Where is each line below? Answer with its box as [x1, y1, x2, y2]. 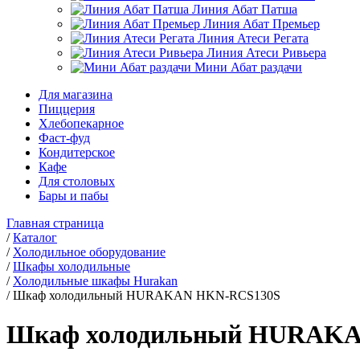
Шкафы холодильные [13, 260, 130, 273]
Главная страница [6, 216, 104, 230]
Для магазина [39, 88, 112, 101]
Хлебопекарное [39, 117, 124, 130]
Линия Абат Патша [192, 2, 297, 16]
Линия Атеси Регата [198, 31, 309, 45]
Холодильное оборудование [13, 245, 166, 259]
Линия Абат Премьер [203, 17, 320, 31]
